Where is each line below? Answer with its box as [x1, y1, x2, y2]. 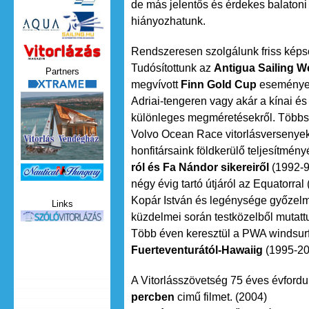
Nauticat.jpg [21, 166, 105, 184]
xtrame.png [21, 81, 101, 99]
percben [131, 291, 175, 303]
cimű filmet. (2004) [175, 291, 267, 303]
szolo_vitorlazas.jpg [21, 213, 161, 231]
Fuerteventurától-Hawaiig [131, 244, 263, 256]
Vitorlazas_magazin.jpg [21, 45, 186, 63]
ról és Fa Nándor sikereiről [131, 161, 272, 173]
